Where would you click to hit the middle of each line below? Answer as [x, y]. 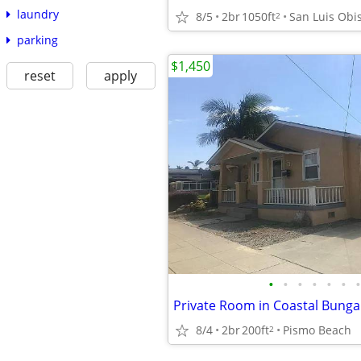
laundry [37, 15]
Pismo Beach [317, 330]
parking [37, 40]
